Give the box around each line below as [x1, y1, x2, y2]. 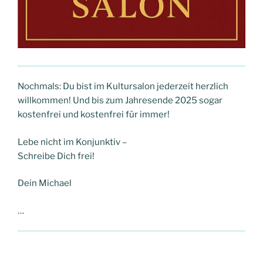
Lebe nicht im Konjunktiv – [18, 136, 127, 147]
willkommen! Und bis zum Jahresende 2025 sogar [18, 95, 222, 106]
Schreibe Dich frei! [18, 150, 95, 161]
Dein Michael [18, 178, 72, 189]
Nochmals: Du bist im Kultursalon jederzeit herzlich [18, 81, 228, 92]
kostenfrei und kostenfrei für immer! [18, 109, 170, 120]
